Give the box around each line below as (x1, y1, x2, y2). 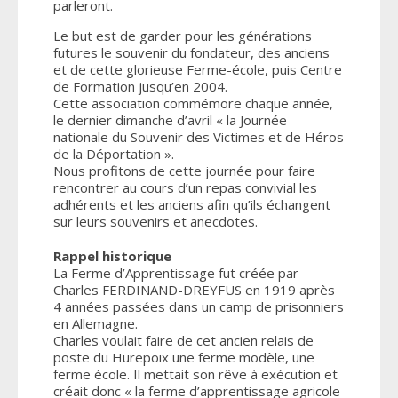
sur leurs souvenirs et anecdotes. (53, 211, 258, 230)
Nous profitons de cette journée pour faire (53, 161, 315, 179)
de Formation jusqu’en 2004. (53, 76, 227, 95)
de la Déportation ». (53, 144, 174, 163)
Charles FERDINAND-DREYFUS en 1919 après (53, 280, 335, 298)
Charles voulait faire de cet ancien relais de (53, 330, 314, 349)
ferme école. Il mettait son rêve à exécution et (53, 364, 338, 383)
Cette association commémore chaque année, (53, 93, 333, 112)
